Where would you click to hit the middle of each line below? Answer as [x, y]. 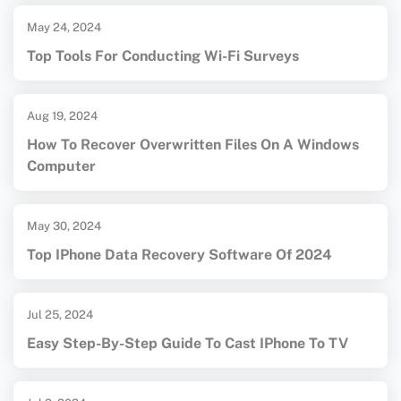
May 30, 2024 [64, 226]
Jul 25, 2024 [60, 315]
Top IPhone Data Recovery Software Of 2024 [179, 255]
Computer [61, 166]
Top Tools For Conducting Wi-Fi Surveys [163, 56]
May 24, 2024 [64, 28]
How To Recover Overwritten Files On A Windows [193, 145]
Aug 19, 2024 [62, 116]
